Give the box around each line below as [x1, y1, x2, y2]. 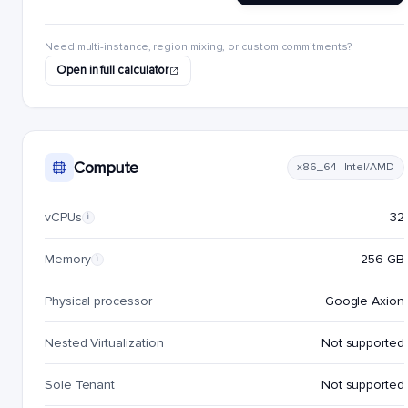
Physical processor [45, 293, 152, 309]
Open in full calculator [56, 63, 169, 77]
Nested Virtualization [45, 335, 164, 351]
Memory [45, 251, 91, 267]
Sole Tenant [45, 377, 116, 393]
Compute [74, 157, 138, 178]
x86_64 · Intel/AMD [297, 160, 394, 174]
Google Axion [324, 293, 404, 309]
